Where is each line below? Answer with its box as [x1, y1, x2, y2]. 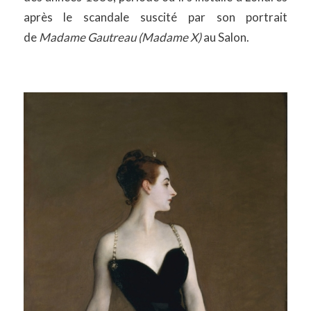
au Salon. [201, 30, 249, 45]
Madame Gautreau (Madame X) [38, 30, 201, 45]
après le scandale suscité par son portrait [23, 10, 288, 25]
